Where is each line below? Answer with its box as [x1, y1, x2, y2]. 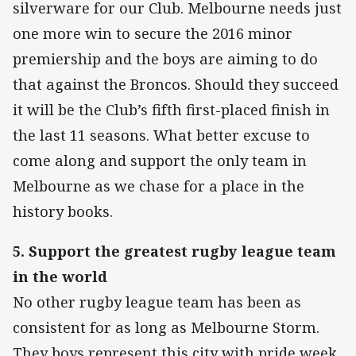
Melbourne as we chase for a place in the [13, 176, 304, 196]
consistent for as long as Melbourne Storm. [13, 318, 319, 338]
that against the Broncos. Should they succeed [13, 75, 339, 95]
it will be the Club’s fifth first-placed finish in [13, 100, 330, 120]
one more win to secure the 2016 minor [13, 24, 292, 44]
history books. [13, 202, 113, 222]
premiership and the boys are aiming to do [13, 49, 318, 69]
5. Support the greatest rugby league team [13, 242, 336, 261]
